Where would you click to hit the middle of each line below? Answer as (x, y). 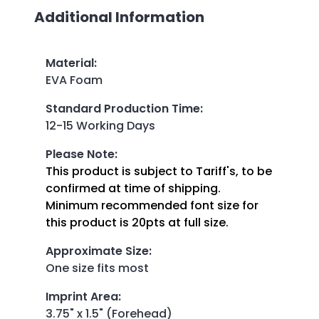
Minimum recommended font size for (152, 205)
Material (70, 63)
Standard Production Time (123, 108)
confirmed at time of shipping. (133, 188)
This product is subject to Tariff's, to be (159, 171)
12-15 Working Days (100, 125)
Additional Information (119, 17)
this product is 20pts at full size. (137, 222)
